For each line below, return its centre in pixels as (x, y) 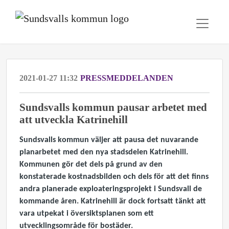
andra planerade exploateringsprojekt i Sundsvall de (111, 189)
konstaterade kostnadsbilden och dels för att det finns (114, 177)
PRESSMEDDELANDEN (127, 78)
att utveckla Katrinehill (74, 119)
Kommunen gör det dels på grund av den (91, 165)
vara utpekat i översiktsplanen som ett (87, 214)
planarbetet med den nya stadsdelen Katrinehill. (104, 152)
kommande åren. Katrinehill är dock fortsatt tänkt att (113, 201)
